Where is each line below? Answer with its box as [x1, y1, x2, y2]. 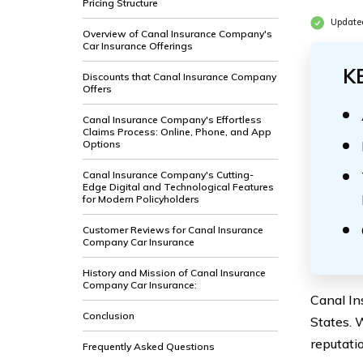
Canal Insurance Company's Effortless [83, 113, 262, 126]
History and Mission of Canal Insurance [83, 267, 266, 279]
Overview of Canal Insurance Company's [83, 28, 272, 40]
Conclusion [83, 310, 135, 322]
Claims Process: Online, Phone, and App [83, 126, 271, 138]
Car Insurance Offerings [83, 40, 193, 52]
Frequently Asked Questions [83, 340, 215, 352]
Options [83, 138, 121, 150]
